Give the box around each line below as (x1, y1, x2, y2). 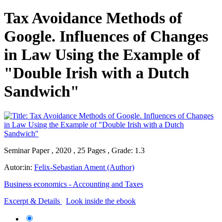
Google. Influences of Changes (4, 27, 208, 46)
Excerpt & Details (4, 196, 60, 205)
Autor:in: (4, 163, 34, 171)
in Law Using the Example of (4, 46, 200, 64)
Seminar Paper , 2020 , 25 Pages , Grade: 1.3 (4, 146, 145, 155)
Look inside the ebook (66, 196, 136, 205)
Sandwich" (4, 82, 79, 101)
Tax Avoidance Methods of (4, 9, 182, 27)
